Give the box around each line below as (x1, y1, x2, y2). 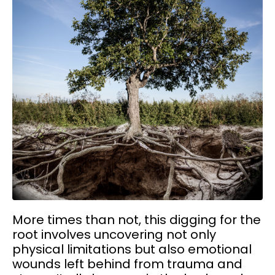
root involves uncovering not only (12, 225, 216, 243)
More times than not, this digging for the (12, 211, 261, 228)
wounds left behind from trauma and (12, 255, 242, 273)
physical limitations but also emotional (12, 240, 252, 258)
